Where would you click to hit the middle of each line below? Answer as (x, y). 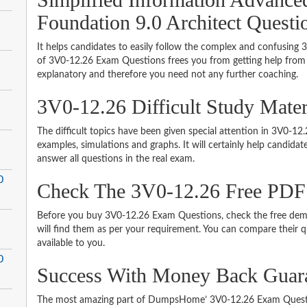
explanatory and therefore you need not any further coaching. (168, 74)
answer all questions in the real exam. (116, 159)
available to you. (71, 243)
